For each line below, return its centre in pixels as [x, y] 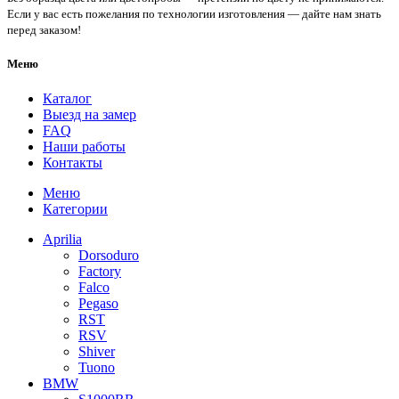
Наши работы [84, 147]
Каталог [67, 99]
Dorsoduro [109, 256]
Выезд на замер [90, 115]
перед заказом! [44, 29]
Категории [75, 209]
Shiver [97, 352]
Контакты [73, 163]
